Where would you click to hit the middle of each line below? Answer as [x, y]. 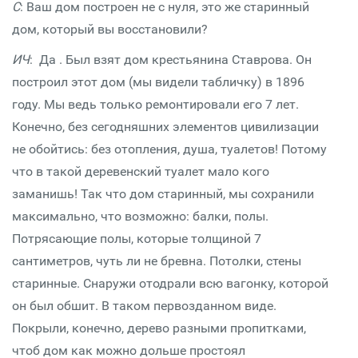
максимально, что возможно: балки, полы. [140, 216]
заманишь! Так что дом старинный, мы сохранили [163, 194]
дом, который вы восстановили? [110, 29]
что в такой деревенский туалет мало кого [141, 171]
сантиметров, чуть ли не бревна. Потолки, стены [157, 261]
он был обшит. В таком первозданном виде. [144, 306]
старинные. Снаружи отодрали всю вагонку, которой [170, 283]
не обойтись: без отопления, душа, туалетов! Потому [169, 149]
